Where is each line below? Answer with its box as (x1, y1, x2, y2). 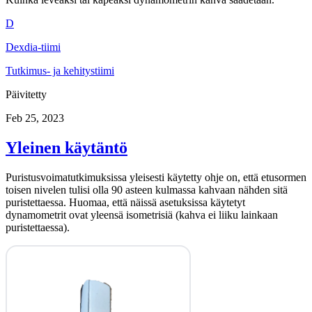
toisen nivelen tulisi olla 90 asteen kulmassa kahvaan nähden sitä (6, 184, 288, 196)
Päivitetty (6, 88, 47, 101)
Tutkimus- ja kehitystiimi (6, 65, 114, 77)
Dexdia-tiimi (6, 41, 61, 54)
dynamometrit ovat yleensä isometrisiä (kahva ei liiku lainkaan (6, 209, 278, 221)
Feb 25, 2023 (6, 112, 64, 125)
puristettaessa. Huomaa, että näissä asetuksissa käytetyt (6, 196, 245, 209)
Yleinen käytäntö (6, 139, 127, 157)
